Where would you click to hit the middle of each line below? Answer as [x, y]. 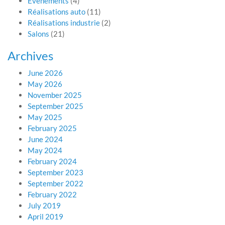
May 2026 [45, 84]
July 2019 [44, 205]
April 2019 [45, 216]
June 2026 [45, 73]
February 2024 [52, 161]
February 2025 [52, 128]
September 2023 [55, 172]
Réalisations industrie [64, 23]
